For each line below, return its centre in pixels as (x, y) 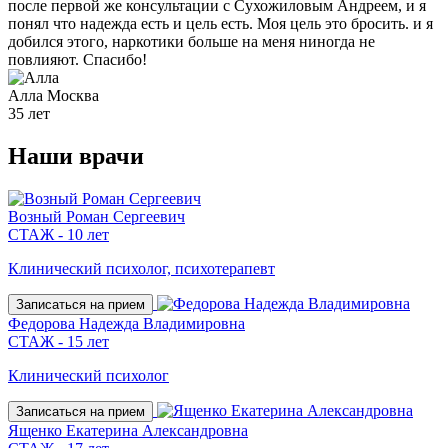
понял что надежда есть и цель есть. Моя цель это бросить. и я (220, 24)
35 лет (29, 114)
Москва (71, 96)
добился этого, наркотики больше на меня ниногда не (191, 42)
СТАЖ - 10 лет (58, 234)
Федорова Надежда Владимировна (126, 323)
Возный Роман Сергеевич (96, 216)
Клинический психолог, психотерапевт (141, 268)
